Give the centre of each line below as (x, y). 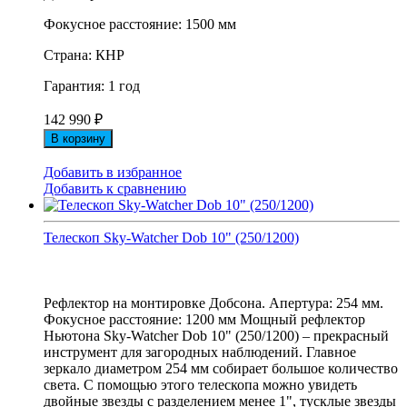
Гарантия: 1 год (92, 86)
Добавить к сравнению (115, 189)
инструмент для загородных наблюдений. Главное (200, 352)
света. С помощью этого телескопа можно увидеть (200, 385)
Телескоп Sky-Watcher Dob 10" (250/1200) (171, 238)
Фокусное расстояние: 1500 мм (140, 25)
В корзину (78, 139)
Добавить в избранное (113, 173)
